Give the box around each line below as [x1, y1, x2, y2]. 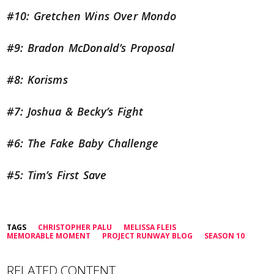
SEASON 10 [204, 231, 245, 242]
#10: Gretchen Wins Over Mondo [7, 9, 177, 24]
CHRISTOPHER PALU [38, 222, 113, 233]
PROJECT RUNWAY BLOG [102, 231, 193, 242]
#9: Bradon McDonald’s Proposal [7, 40, 175, 56]
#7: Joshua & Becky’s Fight [7, 104, 144, 119]
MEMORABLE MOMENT [7, 231, 91, 242]
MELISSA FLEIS [124, 222, 177, 233]
